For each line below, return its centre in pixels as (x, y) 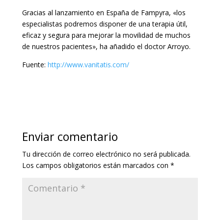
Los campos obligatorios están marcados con (96, 165)
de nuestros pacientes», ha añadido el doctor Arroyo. (106, 47)
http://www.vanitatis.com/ (88, 65)
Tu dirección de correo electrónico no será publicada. (106, 154)
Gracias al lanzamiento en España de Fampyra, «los (104, 13)
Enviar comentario (70, 137)
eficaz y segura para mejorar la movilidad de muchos (106, 35)
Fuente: (35, 65)
